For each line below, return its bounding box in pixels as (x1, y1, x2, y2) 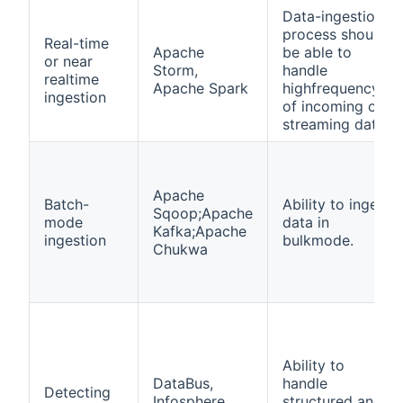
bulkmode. (282, 230, 354, 249)
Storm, (153, 60, 198, 79)
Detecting (44, 382, 111, 401)
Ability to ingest (282, 194, 390, 213)
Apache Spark (153, 78, 248, 97)
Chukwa (153, 239, 208, 258)
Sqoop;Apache (153, 203, 253, 222)
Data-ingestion (282, 6, 383, 25)
